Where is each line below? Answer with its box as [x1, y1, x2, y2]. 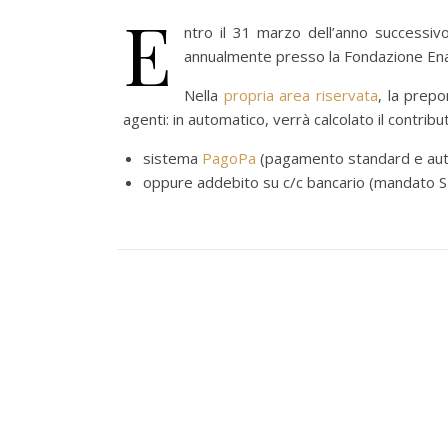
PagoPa [202, 148, 256, 168]
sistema [143, 148, 202, 168]
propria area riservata [223, 85, 378, 105]
